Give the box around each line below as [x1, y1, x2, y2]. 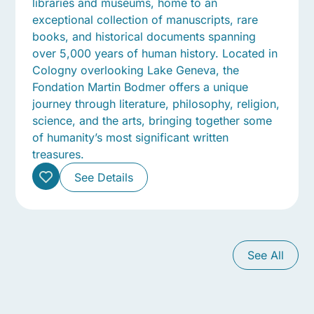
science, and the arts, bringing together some [32, 113, 273, 128]
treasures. [32, 146, 85, 161]
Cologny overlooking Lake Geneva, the [32, 62, 240, 77]
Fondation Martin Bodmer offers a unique [32, 79, 249, 94]
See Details [74, 170, 134, 184]
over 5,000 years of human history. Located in [32, 46, 278, 60]
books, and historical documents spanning [32, 29, 257, 43]
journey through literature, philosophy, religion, [32, 96, 280, 111]
